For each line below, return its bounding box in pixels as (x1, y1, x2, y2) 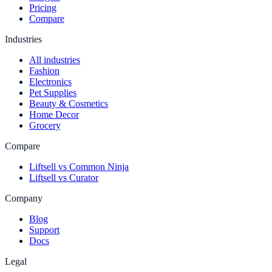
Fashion (29, 65, 59, 76)
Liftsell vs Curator (29, 172, 98, 183)
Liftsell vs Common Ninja (29, 161, 129, 172)
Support (29, 224, 59, 235)
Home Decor (29, 109, 79, 120)
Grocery (29, 120, 61, 131)
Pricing (29, 2, 56, 13)
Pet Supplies (29, 87, 76, 98)
